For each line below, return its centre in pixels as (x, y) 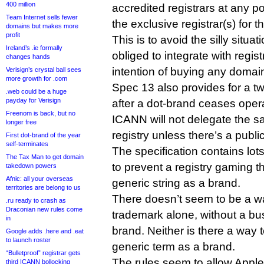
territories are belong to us (43, 187)
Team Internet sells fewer (42, 17)
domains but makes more (42, 26)
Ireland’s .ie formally (34, 48)
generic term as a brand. (174, 247)
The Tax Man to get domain (45, 157)
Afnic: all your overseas (39, 179)
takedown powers (31, 166)
